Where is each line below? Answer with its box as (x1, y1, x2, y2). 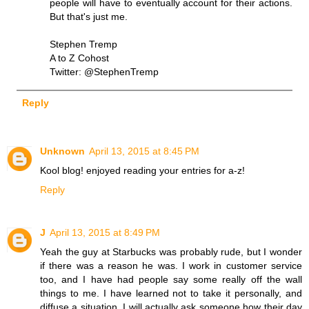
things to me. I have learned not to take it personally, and (40, 287, 302, 299)
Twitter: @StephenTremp (50, 66, 159, 77)
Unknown (40, 145, 85, 157)
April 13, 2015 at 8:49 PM (50, 226, 160, 238)
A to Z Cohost (50, 52, 110, 63)
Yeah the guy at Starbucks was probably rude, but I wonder (40, 246, 302, 257)
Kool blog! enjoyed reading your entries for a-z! (40, 164, 245, 176)
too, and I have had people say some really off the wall (40, 273, 302, 285)
